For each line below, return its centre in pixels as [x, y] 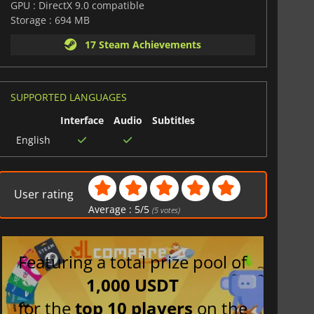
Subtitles [173, 120]
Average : [112, 210]
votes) [170, 210]
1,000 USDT [133, 285]
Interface [82, 120]
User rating [44, 194]
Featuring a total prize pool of [133, 262]
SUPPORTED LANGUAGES [68, 97]
